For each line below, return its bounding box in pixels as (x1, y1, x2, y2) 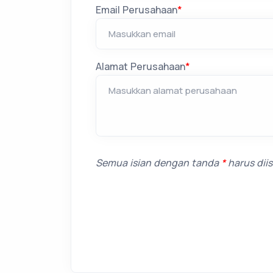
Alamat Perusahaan (96, 60, 185, 73)
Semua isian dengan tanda (96, 156, 221, 169)
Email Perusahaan (96, 3, 177, 16)
